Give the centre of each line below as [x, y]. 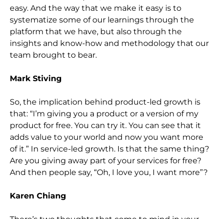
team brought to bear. [53, 55]
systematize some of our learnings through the [102, 20]
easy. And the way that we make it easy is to [96, 8]
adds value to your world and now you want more [107, 137]
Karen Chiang [38, 196]
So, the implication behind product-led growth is [105, 102]
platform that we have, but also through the [96, 31]
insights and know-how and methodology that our [109, 43]
